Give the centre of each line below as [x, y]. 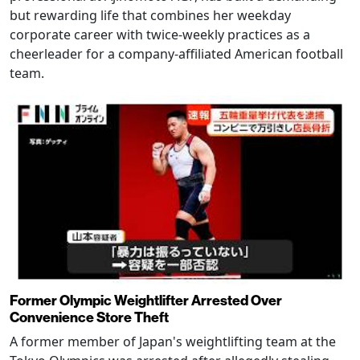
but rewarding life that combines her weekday [150, 16]
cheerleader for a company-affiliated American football [176, 54]
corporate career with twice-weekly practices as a [160, 35]
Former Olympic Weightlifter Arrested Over [146, 300]
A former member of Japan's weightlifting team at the [173, 341]
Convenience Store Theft [89, 317]
